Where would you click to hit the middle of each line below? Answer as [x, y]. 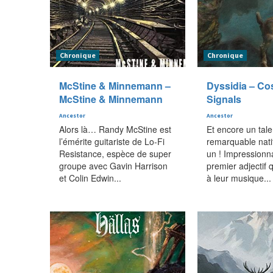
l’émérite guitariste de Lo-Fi [112, 141]
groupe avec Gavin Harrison [113, 165]
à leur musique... [239, 178]
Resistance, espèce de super [115, 153]
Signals [224, 99]
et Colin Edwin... [90, 178]
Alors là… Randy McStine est [115, 129]
